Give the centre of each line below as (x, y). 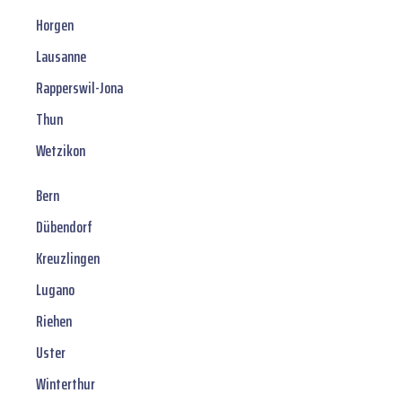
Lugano (55, 290)
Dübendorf (64, 227)
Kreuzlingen (68, 259)
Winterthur (66, 385)
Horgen (55, 26)
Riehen (54, 322)
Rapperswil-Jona (79, 88)
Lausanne (61, 57)
